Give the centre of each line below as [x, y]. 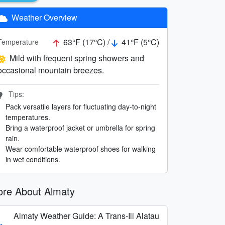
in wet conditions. [33, 159]
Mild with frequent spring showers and [77, 58]
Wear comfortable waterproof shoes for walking [81, 148]
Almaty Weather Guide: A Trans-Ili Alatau [86, 215]
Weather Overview [43, 17]
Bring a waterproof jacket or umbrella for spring [80, 127]
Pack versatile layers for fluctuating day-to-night [81, 106]
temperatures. [28, 117]
